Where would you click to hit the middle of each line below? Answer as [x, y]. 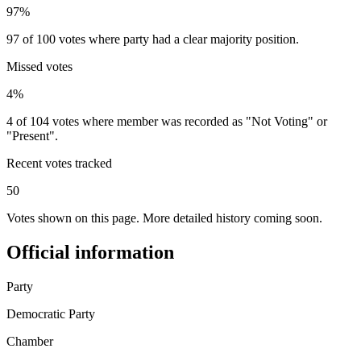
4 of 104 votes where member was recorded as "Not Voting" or [167, 121]
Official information [90, 252]
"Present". [32, 135]
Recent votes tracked [59, 163]
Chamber [30, 341]
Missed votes [39, 66]
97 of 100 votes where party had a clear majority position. [153, 39]
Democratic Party [51, 313]
